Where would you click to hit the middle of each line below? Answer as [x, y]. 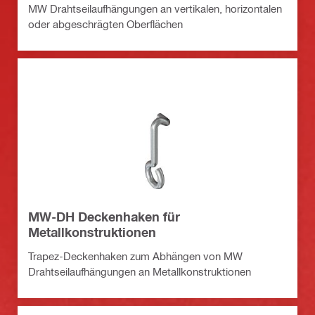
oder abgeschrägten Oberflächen [105, 24]
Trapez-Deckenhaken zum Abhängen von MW [135, 256]
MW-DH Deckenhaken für [104, 216]
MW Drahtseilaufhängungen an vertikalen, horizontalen [155, 8]
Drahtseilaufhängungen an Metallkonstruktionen [140, 271]
